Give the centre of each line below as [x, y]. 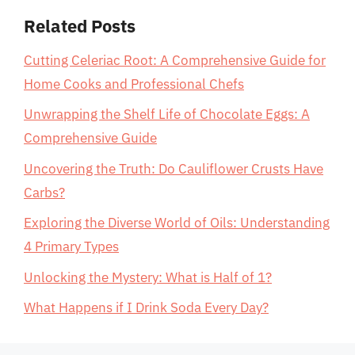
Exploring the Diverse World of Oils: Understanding [177, 223]
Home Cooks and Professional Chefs [134, 84]
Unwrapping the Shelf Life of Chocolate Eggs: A [167, 114]
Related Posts [80, 25]
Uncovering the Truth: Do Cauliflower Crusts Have [174, 168]
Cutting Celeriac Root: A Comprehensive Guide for [175, 60]
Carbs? [44, 192]
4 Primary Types [71, 246]
